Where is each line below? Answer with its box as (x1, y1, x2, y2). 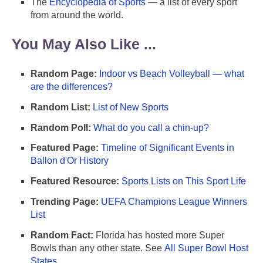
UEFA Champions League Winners (101, 197, 247, 207)
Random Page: (31, 69, 97, 79)
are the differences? (31, 82, 113, 92)
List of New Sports (93, 102, 168, 112)
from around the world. (31, 9, 123, 20)
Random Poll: (31, 122, 91, 133)
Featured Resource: (31, 176, 119, 187)
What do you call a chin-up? (93, 122, 209, 133)
